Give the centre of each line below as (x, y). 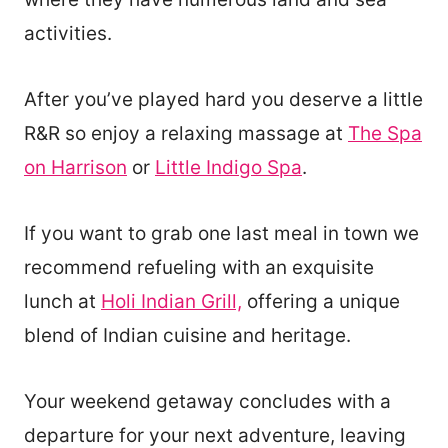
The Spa (385, 133)
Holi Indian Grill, (171, 301)
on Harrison (75, 167)
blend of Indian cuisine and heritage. (187, 335)
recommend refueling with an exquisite (199, 267)
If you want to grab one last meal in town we (221, 233)
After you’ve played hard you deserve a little (223, 99)
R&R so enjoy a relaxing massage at (186, 133)
